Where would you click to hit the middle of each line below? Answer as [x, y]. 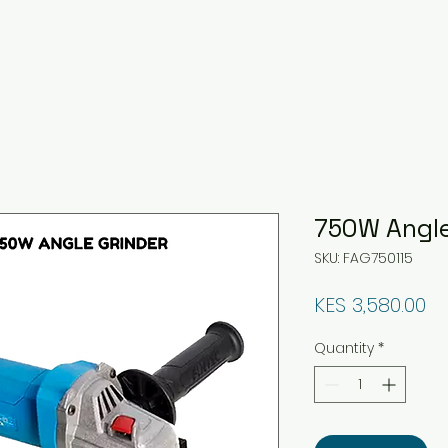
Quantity [344, 348]
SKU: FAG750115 [363, 258]
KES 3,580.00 [370, 305]
